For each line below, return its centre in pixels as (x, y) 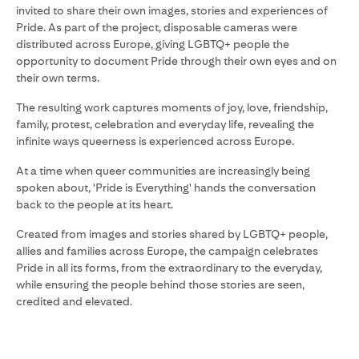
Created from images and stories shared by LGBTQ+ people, (172, 234)
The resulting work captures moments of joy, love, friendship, (172, 108)
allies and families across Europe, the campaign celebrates (167, 251)
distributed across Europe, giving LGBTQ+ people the (153, 44)
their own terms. (58, 78)
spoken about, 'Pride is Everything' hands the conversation (166, 188)
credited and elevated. (74, 302)
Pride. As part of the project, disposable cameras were (157, 28)
